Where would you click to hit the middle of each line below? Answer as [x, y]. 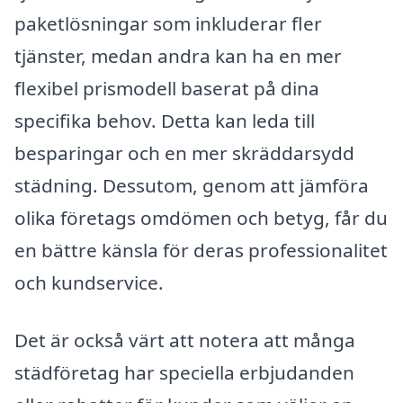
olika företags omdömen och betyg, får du [201, 217]
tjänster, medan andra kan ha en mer [178, 55]
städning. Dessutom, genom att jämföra [192, 185]
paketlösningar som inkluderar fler [168, 23]
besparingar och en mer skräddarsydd [184, 152]
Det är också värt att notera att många [185, 340]
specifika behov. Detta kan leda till [165, 120]
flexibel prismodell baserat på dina [167, 88]
